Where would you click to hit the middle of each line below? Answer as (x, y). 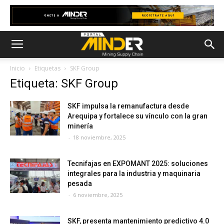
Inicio (17, 68)
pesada (80, 183)
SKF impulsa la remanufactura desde (128, 106)
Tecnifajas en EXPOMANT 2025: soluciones (138, 163)
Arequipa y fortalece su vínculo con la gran (137, 116)
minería (80, 126)
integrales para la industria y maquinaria (134, 173)
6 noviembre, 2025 (98, 195)
